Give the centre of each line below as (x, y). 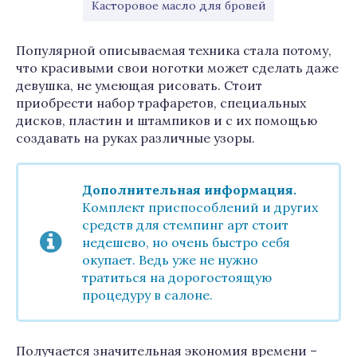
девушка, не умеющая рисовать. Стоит (139, 85)
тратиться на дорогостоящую (177, 277)
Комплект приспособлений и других (200, 207)
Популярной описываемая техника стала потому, (174, 50)
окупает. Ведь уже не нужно (170, 260)
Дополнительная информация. (189, 190)
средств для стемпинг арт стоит (185, 225)
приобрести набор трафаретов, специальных (161, 103)
